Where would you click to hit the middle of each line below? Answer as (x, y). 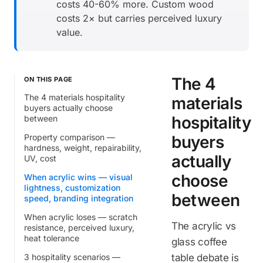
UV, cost (40, 158)
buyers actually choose (68, 107)
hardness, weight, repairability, (83, 147)
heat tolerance (52, 238)
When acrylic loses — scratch (81, 217)
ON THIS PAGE (48, 79)
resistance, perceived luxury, (79, 227)
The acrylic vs (204, 226)
